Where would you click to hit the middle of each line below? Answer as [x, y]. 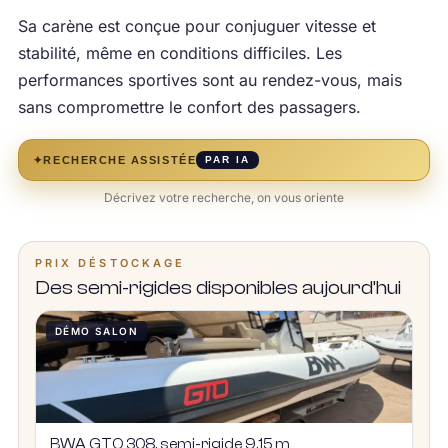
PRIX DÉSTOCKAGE [110, 263]
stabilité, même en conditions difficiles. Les [179, 53]
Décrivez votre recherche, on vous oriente [224, 198]
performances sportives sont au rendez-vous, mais [209, 80]
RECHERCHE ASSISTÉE [120, 159]
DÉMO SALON [96, 331]
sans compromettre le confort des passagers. [189, 107]
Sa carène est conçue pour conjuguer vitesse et [196, 26]
